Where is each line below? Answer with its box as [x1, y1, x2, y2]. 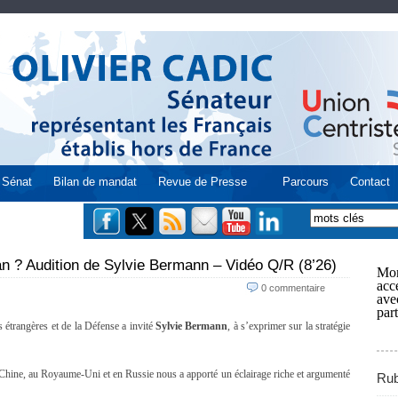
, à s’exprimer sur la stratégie [227, 320, 351, 332]
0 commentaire [261, 283, 325, 293]
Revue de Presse [158, 175, 247, 188]
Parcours [283, 175, 329, 188]
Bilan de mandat [53, 175, 137, 188]
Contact [350, 175, 390, 188]
